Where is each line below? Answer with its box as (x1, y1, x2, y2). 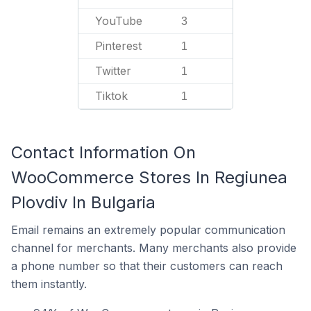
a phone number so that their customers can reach (11, 259, 283, 273)
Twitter (95, 64, 131, 78)
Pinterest (95, 39, 142, 53)
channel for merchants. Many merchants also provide (11, 241, 296, 255)
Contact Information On (11, 142, 196, 162)
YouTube (95, 14, 142, 28)
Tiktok (95, 89, 128, 103)
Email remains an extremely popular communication (11, 223, 285, 237)
